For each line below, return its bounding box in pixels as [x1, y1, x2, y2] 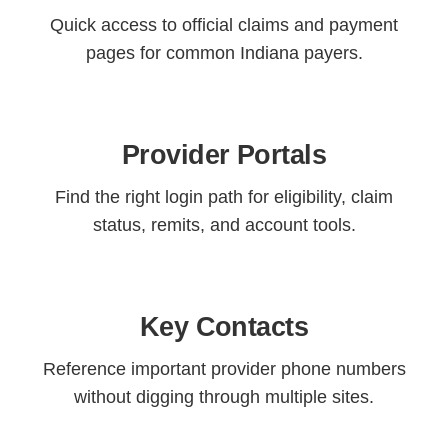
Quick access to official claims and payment [50, 15, 398, 35]
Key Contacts [139, 312, 309, 342]
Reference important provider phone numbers [42, 359, 406, 379]
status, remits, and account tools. [92, 215, 356, 235]
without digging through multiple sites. [74, 387, 374, 407]
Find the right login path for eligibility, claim [55, 187, 393, 207]
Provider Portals [121, 140, 327, 170]
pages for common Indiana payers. [85, 43, 363, 63]
